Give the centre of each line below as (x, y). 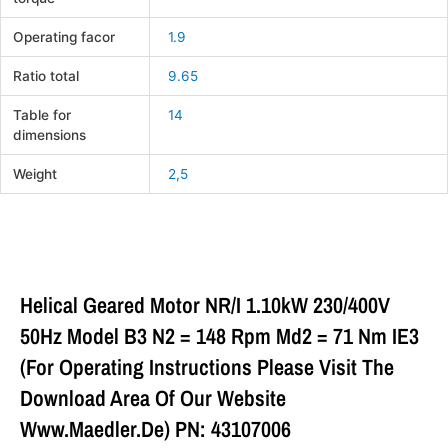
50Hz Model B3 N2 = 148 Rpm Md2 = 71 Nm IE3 (219, 336)
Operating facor (64, 36)
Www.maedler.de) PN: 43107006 (155, 429)
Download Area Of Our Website (153, 398)
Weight (35, 173)
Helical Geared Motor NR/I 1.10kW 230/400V (205, 305)
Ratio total (46, 75)
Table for (42, 114)
